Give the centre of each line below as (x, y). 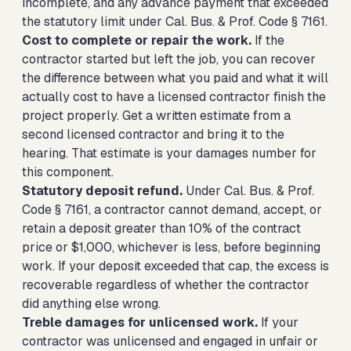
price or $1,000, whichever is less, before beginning (171, 247)
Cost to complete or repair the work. (137, 40)
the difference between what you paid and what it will (175, 78)
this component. (68, 172)
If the (268, 40)
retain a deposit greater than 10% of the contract (161, 228)
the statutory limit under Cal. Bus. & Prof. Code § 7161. (175, 22)
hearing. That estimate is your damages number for (169, 153)
